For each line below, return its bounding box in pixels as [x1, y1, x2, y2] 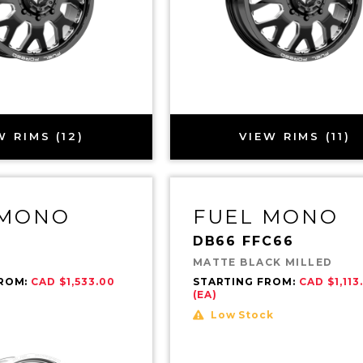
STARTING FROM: [192, 275, 300, 288]
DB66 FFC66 [192, 233, 294, 249]
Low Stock [210, 308, 275, 321]
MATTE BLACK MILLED [192, 255, 333, 268]
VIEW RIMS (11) [239, 130, 351, 143]
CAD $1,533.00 [31, 275, 115, 288]
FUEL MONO [192, 204, 339, 228]
